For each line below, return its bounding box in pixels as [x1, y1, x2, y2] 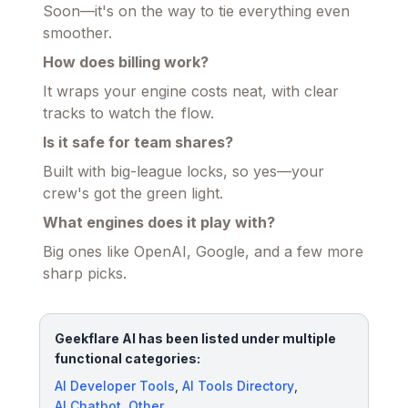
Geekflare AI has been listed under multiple [55, 330, 336, 346]
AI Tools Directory [182, 377, 294, 393]
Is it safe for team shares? [43, 132, 233, 151]
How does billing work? [43, 52, 209, 71]
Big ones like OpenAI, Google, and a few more [43, 241, 363, 260]
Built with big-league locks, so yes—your [43, 161, 324, 180]
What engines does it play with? [43, 212, 275, 231]
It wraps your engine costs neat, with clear [43, 81, 339, 100]
